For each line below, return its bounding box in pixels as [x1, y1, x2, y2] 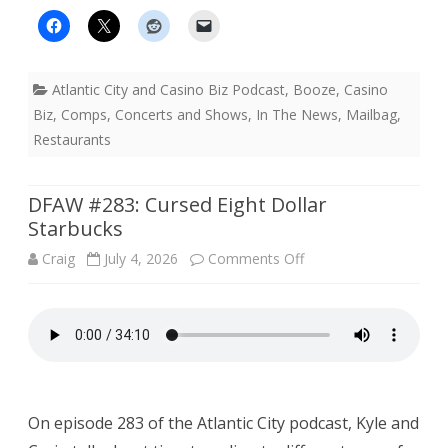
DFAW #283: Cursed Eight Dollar [28, 190, 327, 218]
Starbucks [28, 214, 123, 242]
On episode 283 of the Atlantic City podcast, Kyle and [28, 411, 419, 434]
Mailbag [346, 104, 397, 124]
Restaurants [33, 129, 111, 149]
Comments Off [208, 248, 304, 268]
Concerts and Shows [115, 104, 248, 124]
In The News [256, 104, 338, 124]
